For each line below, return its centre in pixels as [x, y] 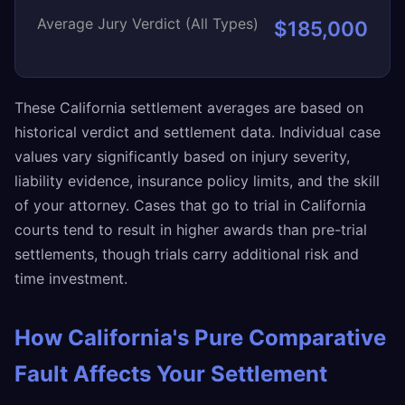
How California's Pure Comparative [200, 338]
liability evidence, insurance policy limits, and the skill [197, 181]
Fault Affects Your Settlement [171, 374]
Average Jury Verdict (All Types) [148, 24]
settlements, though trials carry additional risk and [187, 254]
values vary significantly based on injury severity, [182, 156]
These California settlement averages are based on [189, 108]
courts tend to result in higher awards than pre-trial [191, 230]
